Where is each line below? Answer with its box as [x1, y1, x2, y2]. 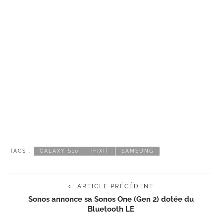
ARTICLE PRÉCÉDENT [77, 183, 154, 190]
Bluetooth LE [88, 205, 134, 214]
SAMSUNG [121, 148, 154, 154]
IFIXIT [91, 148, 109, 154]
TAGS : [10, 148, 31, 154]
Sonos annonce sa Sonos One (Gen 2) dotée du [28, 195, 194, 204]
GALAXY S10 [40, 148, 79, 154]
